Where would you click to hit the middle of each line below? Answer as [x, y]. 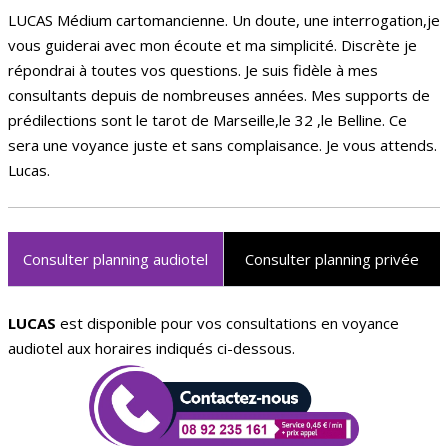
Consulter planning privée [332, 258]
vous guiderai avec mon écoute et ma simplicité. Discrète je [212, 44]
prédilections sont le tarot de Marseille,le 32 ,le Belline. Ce [207, 119]
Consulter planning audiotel [116, 258]
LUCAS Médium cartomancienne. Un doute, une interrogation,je [224, 19]
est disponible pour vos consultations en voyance [227, 322]
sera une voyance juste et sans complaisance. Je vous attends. [222, 144]
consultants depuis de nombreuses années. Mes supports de [219, 94]
